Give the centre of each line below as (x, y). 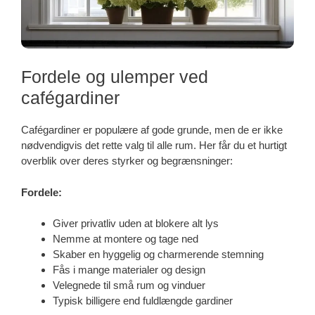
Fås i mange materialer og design (129, 270)
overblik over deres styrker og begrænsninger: (127, 161)
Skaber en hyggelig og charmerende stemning (158, 255)
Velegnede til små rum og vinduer (129, 285)
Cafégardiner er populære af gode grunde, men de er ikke (152, 130)
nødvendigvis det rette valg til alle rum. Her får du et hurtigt (154, 146)
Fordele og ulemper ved (115, 77)
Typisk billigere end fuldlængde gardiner (143, 301)
